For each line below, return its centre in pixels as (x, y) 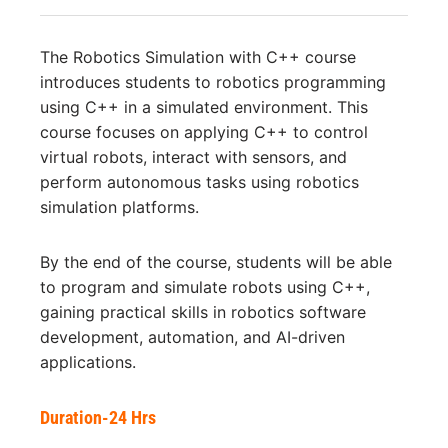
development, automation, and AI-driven (192, 336)
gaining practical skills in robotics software (203, 311)
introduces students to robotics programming (213, 81)
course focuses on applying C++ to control (204, 131)
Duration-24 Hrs (98, 417)
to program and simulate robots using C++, (205, 286)
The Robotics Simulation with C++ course (198, 56)
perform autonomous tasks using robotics (199, 181)
